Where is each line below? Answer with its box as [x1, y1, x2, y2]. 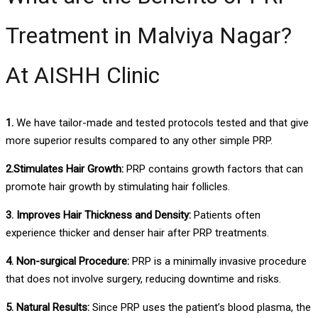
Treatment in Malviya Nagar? [6, 22, 292, 50]
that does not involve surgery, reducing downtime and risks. [6, 272, 281, 285]
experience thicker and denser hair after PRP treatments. [6, 226, 269, 239]
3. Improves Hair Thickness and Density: [6, 208, 191, 221]
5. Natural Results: [6, 300, 89, 314]
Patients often [191, 208, 261, 221]
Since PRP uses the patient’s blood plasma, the [89, 300, 311, 314]
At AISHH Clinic [6, 62, 160, 89]
